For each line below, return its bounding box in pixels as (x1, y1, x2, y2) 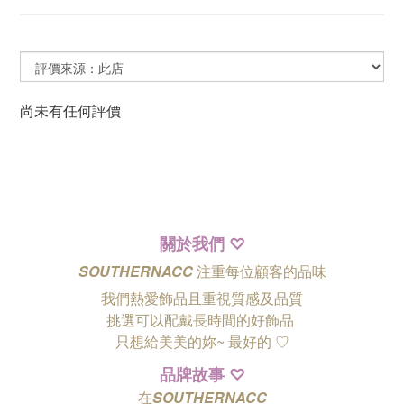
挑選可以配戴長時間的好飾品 (106, 309, 298, 330)
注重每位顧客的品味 (192, 261, 326, 281)
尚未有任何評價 (20, 100, 121, 121)
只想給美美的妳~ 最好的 (115, 331, 275, 352)
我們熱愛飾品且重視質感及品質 (101, 288, 303, 308)
